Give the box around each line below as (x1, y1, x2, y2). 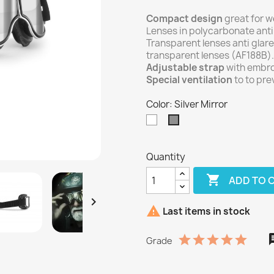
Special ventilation (146, 73, 232, 87)
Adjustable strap (146, 61, 224, 75)
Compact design (146, 12, 223, 26)
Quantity (146, 150, 185, 164)
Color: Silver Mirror (146, 98, 228, 111)
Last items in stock (161, 205, 250, 218)
